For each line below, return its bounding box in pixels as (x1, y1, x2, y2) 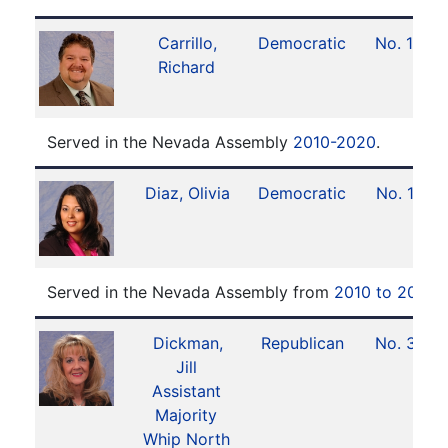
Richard (157, 57, 215, 77)
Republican (260, 333, 344, 353)
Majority (155, 405, 217, 425)
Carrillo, (158, 33, 218, 53)
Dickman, (152, 333, 223, 353)
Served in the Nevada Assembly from (47, 282, 334, 302)
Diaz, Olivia (145, 183, 231, 203)
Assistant (151, 381, 221, 401)
